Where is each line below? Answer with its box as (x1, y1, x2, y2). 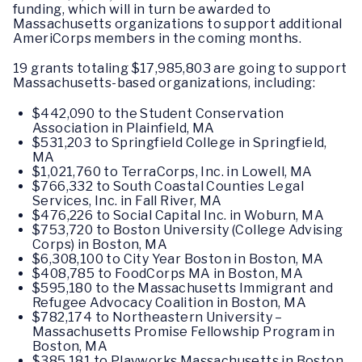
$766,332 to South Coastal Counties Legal (32, 178, 304, 194)
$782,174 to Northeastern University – (32, 309, 283, 325)
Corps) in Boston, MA (32, 236, 167, 252)
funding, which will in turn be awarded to (13, 2, 271, 18)
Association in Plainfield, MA (32, 120, 215, 136)
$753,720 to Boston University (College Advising (32, 221, 343, 238)
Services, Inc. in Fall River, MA (32, 192, 222, 208)
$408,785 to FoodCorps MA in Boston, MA (32, 265, 304, 281)
